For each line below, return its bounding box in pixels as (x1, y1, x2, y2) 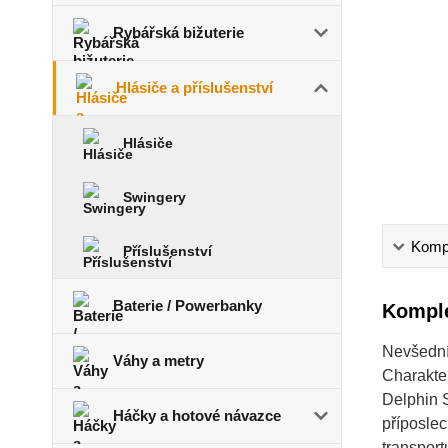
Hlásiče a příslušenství (116, 79, 273, 96)
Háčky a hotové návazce (113, 407, 281, 424)
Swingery (123, 189, 186, 205)
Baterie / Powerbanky (113, 297, 262, 314)
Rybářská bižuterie (113, 24, 244, 41)
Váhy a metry (113, 352, 204, 369)
